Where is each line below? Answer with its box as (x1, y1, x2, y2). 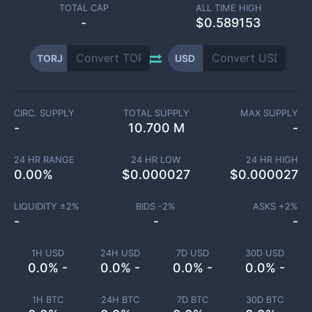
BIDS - (136, 201, 163, 212)
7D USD (175, 247, 209, 258)
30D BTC (246, 294, 283, 305)
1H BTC (31, 294, 63, 305)
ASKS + (253, 201, 285, 212)
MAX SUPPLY (240, 107, 299, 118)
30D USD (245, 247, 284, 258)
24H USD (100, 247, 140, 258)
